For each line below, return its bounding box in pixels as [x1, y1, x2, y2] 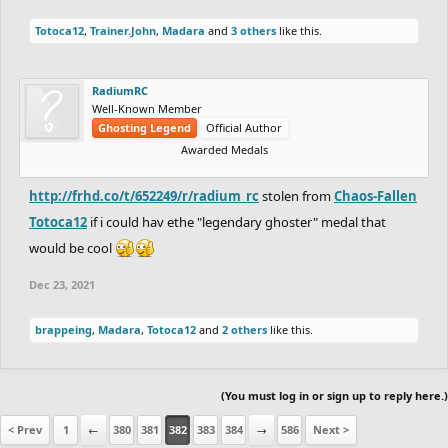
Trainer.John [90, 22, 156, 38]
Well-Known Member [92, 100, 202, 116]
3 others [231, 22, 276, 38]
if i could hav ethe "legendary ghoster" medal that [87, 212, 386, 231]
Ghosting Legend [98, 119, 191, 135]
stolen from [259, 186, 334, 205]
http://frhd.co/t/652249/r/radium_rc [29, 186, 259, 205]
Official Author [206, 119, 282, 135]
